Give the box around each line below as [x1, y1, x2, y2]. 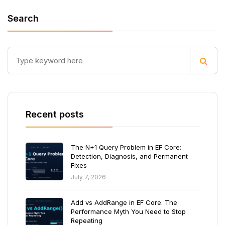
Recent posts [26, 109, 84, 120]
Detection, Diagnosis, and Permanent [71, 152, 188, 160]
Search [8, 13, 39, 24]
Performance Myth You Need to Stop [71, 207, 186, 215]
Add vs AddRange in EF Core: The [71, 198, 177, 206]
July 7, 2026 [71, 173, 106, 181]
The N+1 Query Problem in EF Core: [71, 143, 181, 151]
